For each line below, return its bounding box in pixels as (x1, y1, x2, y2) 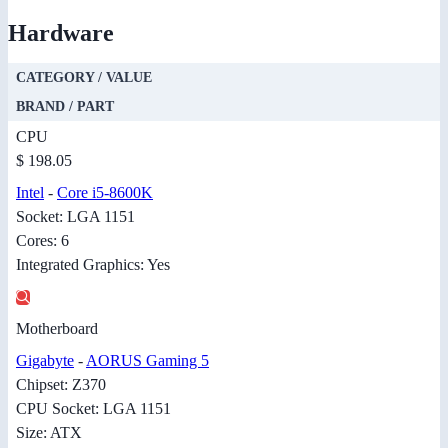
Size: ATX (16, 423, 82, 441)
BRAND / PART (16, 98, 114, 114)
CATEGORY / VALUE (16, 69, 152, 85)
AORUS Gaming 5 (86, 351, 209, 369)
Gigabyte (16, 351, 74, 369)
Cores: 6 (16, 231, 69, 249)
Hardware (8, 19, 114, 46)
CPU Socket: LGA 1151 (16, 399, 171, 417)
